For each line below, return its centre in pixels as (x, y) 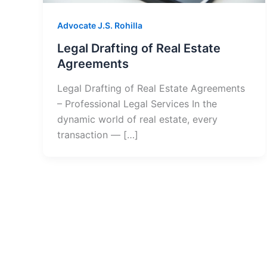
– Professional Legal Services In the (137, 104)
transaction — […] (98, 135)
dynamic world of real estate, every (137, 119)
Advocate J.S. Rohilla (100, 26)
